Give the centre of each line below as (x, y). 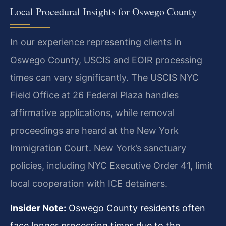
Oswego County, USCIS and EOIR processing (106, 60)
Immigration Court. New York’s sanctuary (98, 148)
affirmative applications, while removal (92, 112)
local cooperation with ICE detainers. (89, 183)
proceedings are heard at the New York (94, 130)
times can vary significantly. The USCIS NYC (104, 77)
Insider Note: (38, 208)
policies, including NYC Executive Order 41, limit (111, 165)
